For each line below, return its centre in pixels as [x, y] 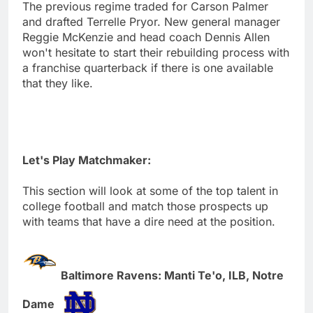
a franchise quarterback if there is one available [148, 67]
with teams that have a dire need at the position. [149, 221]
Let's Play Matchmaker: [87, 160]
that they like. [58, 83]
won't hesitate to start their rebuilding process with [156, 52]
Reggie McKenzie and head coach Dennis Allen [146, 37]
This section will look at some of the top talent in [150, 190]
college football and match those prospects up [145, 206]
